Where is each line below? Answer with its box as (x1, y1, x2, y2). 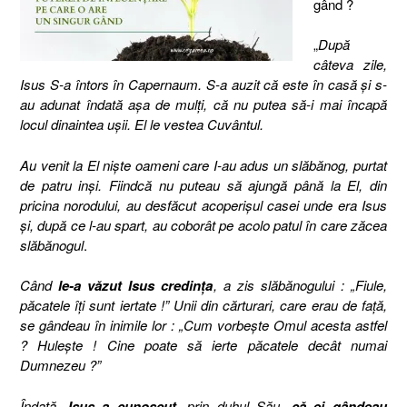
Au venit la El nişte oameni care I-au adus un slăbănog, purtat (20, 154, 387, 174)
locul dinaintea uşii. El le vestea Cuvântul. (20, 114, 263, 134)
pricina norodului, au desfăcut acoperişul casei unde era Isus (20, 194, 387, 214)
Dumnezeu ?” (20, 355, 101, 374)
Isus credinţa (128, 275, 213, 295)
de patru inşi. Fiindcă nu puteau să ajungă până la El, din (20, 174, 387, 194)
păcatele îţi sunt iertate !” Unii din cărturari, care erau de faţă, (20, 295, 387, 314)
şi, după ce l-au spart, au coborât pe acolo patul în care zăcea (20, 214, 387, 234)
